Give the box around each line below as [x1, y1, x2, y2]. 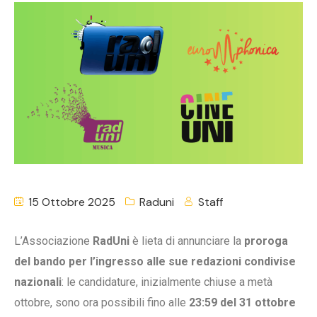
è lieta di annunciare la [129, 234, 244, 248]
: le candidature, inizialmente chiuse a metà [62, 275, 272, 289]
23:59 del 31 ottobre [189, 296, 296, 310]
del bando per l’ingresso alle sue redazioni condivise [14, 255, 296, 269]
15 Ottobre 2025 [25, 195, 115, 210]
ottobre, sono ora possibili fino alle [14, 296, 189, 310]
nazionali [14, 275, 62, 289]
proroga [244, 234, 288, 248]
